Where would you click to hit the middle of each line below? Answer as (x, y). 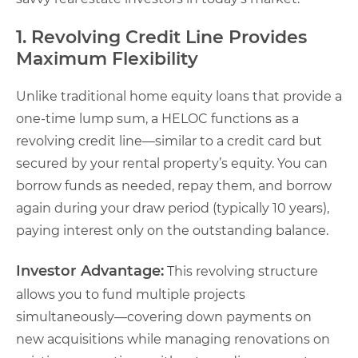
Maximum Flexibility (107, 58)
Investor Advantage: (90, 270)
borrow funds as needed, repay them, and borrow (174, 185)
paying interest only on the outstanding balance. (172, 230)
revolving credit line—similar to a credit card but (169, 141)
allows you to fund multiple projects (131, 294)
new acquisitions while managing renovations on (173, 339)
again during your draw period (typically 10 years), (173, 208)
